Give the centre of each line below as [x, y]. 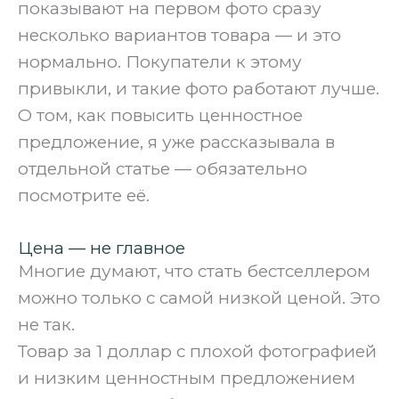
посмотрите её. [84, 195]
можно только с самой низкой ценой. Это [199, 297]
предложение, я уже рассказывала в [176, 142]
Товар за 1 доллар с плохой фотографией [197, 351]
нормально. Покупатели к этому [160, 61]
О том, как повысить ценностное [160, 115]
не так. [46, 324]
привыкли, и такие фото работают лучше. [199, 88]
